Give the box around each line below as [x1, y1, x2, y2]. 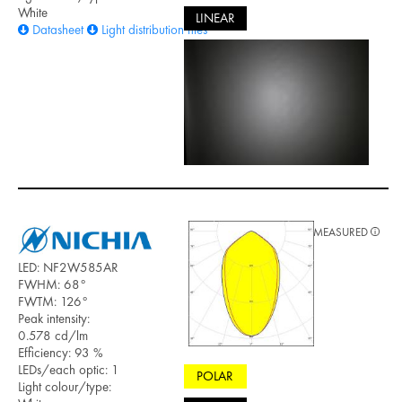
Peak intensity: [18, 310, 90, 328]
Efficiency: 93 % [18, 344, 103, 363]
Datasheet [32, 21, 83, 39]
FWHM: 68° [18, 275, 86, 294]
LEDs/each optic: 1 [18, 361, 119, 380]
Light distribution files [101, 21, 207, 39]
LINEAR [195, 9, 235, 28]
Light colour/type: [18, 378, 111, 397]
